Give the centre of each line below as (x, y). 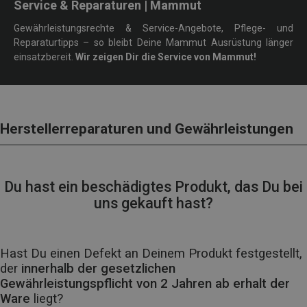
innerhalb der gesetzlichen (98, 268)
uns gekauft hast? (153, 203)
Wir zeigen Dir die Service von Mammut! (166, 57)
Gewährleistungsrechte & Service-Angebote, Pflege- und (153, 28)
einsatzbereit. (45, 57)
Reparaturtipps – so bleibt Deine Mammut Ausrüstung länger (153, 42)
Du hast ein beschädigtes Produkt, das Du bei (153, 186)
